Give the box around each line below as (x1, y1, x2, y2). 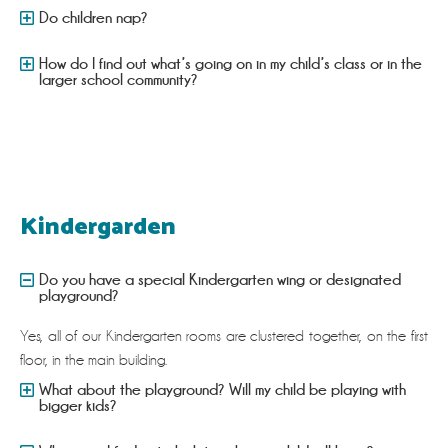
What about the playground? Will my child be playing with (39, 381, 407, 399)
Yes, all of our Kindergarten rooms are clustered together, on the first (20, 328, 428, 345)
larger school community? (39, 71, 199, 89)
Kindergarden (20, 208, 176, 248)
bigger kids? (39, 397, 118, 415)
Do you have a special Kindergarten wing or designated (39, 271, 402, 289)
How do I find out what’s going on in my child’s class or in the (39, 55, 423, 73)
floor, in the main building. (20, 352, 167, 369)
